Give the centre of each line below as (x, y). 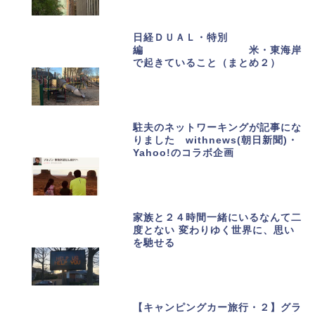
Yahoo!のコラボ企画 (184, 153)
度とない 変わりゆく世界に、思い (214, 230)
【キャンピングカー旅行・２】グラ (218, 307)
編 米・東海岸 (218, 50)
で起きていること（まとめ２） (207, 63)
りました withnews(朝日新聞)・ (216, 140)
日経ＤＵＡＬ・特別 (181, 37)
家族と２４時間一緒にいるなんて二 (218, 217)
